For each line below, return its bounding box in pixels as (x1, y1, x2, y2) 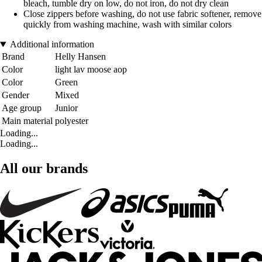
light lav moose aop (55, 64, 127, 75)
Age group (2, 103, 42, 113)
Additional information (9, 39, 94, 50)
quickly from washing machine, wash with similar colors (23, 19, 232, 30)
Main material (2, 116, 53, 126)
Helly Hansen (55, 51, 106, 62)
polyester (55, 116, 88, 126)
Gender (2, 90, 29, 101)
